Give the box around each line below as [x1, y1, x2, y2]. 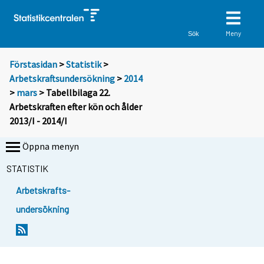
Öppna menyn [22, 140, 79, 153]
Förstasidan [9, 58, 57, 71]
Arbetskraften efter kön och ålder [9, 101, 142, 113]
